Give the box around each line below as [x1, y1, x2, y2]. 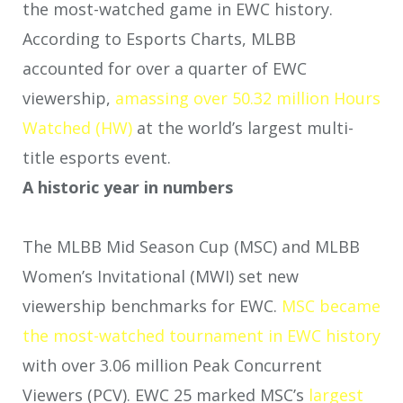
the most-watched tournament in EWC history [22, 325, 381, 347]
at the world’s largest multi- [132, 116, 354, 139]
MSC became [282, 295, 381, 318]
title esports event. [22, 146, 171, 168]
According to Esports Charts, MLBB [22, 27, 296, 49]
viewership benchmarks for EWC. [22, 295, 282, 318]
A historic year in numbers [22, 175, 233, 198]
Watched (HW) [22, 116, 132, 139]
